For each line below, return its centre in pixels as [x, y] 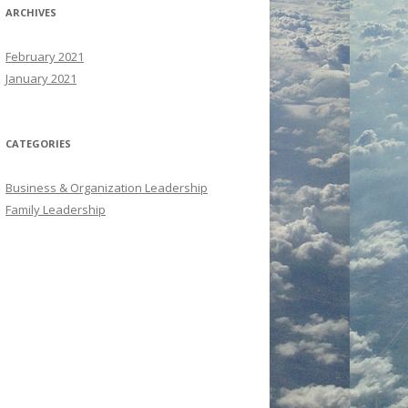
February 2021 [45, 57]
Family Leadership [56, 210]
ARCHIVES [31, 13]
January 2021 [41, 79]
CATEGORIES [38, 144]
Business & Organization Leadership [107, 188]
